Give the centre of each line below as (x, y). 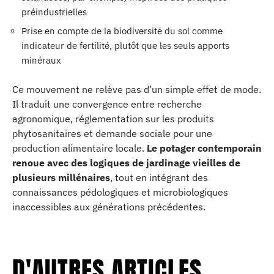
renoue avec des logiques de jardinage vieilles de (126, 162)
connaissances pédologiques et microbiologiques (120, 192)
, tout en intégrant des (159, 177)
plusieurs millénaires (61, 177)
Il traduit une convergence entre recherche (107, 104)
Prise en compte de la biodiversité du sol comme (122, 31)
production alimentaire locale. (80, 148)
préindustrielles (54, 12)
